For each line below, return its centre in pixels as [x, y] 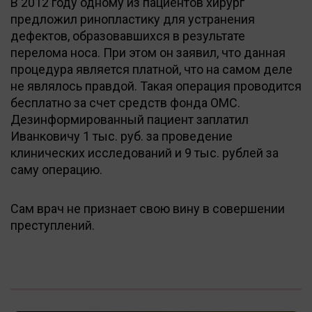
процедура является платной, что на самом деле [151, 69]
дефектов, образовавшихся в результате [128, 36]
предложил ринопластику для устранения [133, 19]
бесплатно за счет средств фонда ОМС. [125, 102]
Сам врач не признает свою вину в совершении [148, 208]
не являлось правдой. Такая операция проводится [156, 86]
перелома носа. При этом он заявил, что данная [148, 52]
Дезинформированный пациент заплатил [130, 119]
